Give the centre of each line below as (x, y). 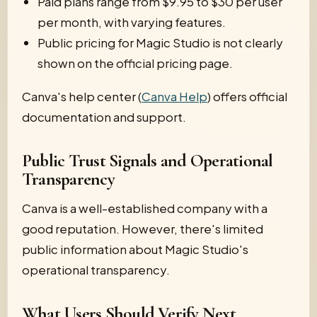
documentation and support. (104, 117)
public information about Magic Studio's (135, 249)
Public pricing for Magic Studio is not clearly (160, 42)
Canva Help (174, 96)
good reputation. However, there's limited (143, 229)
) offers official (247, 96)
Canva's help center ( (82, 96)
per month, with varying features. (132, 22)
